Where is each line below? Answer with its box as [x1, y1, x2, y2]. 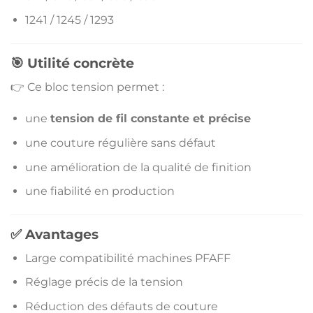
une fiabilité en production [24, 184, 175, 198]
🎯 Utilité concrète [10, 54, 134, 72]
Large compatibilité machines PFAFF [24, 251, 231, 265]
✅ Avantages [10, 226, 99, 243]
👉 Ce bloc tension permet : [10, 80, 164, 94]
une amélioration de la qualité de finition [24, 160, 252, 174]
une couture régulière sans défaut [24, 136, 216, 150]
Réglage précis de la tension [24, 275, 183, 289]
